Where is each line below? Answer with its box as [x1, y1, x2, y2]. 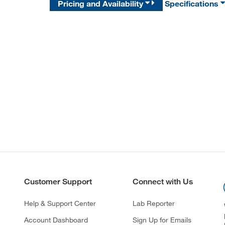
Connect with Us [132, 177, 193, 186]
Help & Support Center [24, 199, 96, 208]
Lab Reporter [132, 199, 175, 208]
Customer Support [24, 177, 92, 186]
